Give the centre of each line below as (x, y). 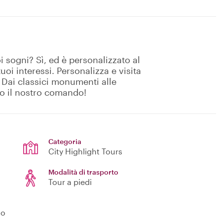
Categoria (65, 142)
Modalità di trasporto (83, 172)
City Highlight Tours (85, 151)
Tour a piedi (70, 182)
